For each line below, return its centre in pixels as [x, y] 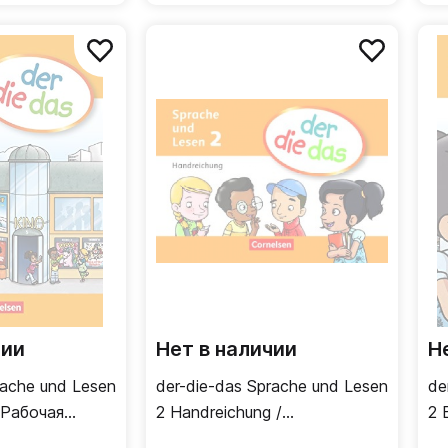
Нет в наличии [226, 349]
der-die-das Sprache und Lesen [272, 386]
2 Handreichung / [219, 412]
